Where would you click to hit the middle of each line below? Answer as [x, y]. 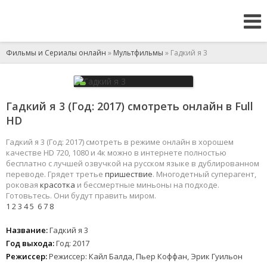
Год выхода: [30, 243]
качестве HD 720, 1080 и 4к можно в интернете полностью [116, 153]
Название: [27, 230]
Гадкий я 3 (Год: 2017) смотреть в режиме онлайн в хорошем [120, 142]
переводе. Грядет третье [55, 174]
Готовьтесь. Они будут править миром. [81, 195]
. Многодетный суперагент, [204, 174]
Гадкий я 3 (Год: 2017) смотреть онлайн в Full [130, 106]
